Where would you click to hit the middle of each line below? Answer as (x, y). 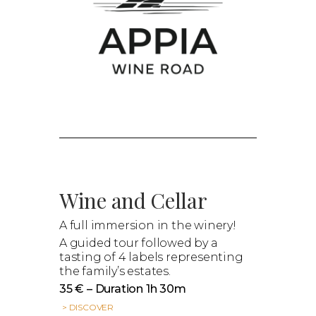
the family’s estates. (115, 271)
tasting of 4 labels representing (151, 257)
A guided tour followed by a (139, 243)
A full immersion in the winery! (148, 225)
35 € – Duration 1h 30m (123, 288)
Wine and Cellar (133, 200)
